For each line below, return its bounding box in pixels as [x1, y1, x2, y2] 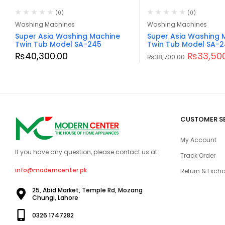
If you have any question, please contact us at [15, 148, 157, 157]
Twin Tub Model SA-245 [15, 39, 101, 49]
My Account [180, 135, 216, 144]
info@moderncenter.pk [15, 166, 87, 175]
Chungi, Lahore [32, 193, 78, 202]
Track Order [180, 151, 215, 160]
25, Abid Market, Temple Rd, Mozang [32, 186, 143, 195]
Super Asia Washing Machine [15, 31, 120, 41]
